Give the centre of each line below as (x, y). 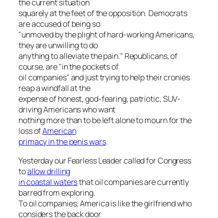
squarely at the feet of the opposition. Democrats (103, 13)
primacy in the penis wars (62, 142)
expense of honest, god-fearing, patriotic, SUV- (100, 99)
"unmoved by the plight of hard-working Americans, (107, 35)
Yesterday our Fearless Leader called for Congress (105, 160)
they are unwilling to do (58, 45)
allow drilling (49, 171)
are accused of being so (59, 24)
